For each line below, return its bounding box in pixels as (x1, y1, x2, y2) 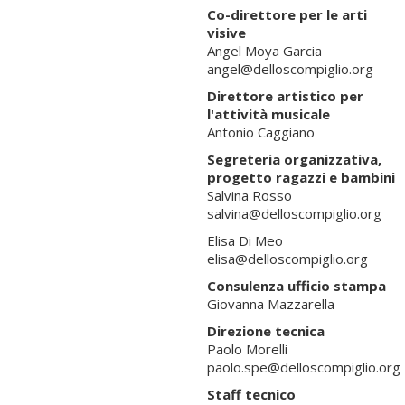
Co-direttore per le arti (206, 5, 367, 24)
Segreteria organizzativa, (206, 149, 381, 168)
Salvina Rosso (206, 185, 292, 204)
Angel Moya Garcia (206, 41, 322, 60)
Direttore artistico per (206, 86, 363, 105)
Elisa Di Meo (206, 231, 283, 250)
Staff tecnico (206, 384, 296, 403)
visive (206, 23, 253, 42)
